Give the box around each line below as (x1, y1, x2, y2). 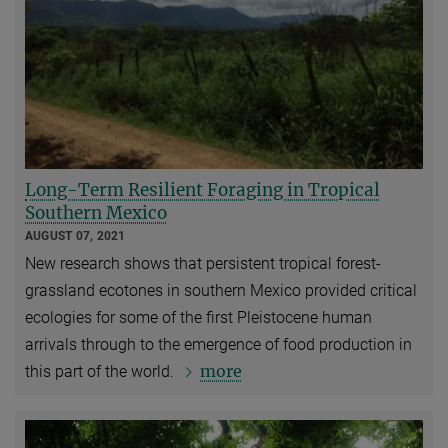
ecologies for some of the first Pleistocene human (25, 308, 372, 328)
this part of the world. (25, 362, 178, 382)
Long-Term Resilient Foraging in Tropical (25, 179, 380, 202)
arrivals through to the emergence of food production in (25, 335, 412, 355)
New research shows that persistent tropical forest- (25, 254, 381, 274)
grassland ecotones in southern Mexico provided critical (25, 281, 417, 301)
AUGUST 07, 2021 (25, 229, 126, 244)
